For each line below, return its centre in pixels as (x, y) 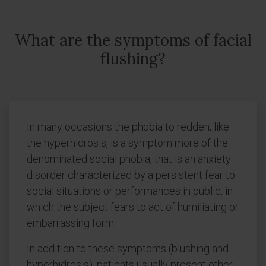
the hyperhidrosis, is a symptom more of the (127, 143)
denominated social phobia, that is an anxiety (129, 159)
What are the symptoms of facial (133, 40)
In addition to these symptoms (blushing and (128, 248)
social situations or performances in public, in (130, 191)
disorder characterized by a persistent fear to (131, 175)
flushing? (133, 58)
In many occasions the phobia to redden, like (128, 127)
